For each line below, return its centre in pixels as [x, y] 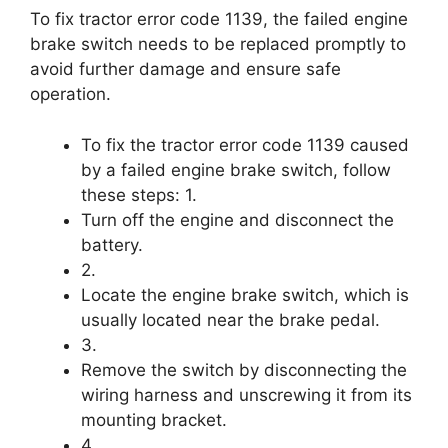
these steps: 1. [139, 194]
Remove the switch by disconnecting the [244, 369]
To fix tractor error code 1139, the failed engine [219, 19]
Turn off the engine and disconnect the [237, 219]
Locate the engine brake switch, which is [245, 294]
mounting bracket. [154, 419]
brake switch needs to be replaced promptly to [218, 44]
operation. [70, 94]
